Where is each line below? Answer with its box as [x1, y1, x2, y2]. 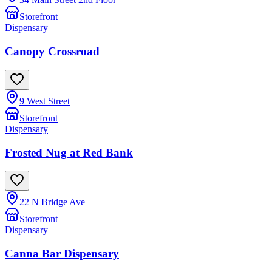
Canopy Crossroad [5, 45, 100, 58]
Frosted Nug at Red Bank [5, 146, 133, 159]
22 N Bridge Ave [19, 197, 85, 208]
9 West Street [19, 95, 70, 106]
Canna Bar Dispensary [5, 247, 119, 260]
